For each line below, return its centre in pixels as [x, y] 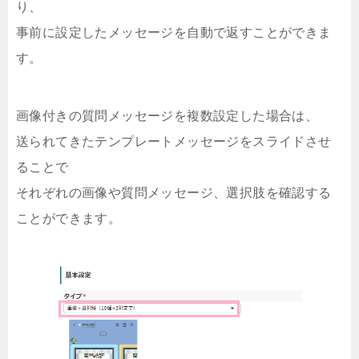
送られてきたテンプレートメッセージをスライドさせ [174, 142]
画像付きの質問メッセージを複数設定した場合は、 [167, 116]
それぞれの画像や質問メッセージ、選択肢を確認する [174, 193]
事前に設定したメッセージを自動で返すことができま [174, 33]
